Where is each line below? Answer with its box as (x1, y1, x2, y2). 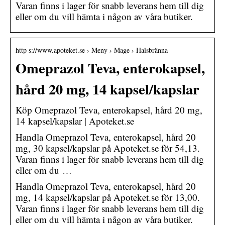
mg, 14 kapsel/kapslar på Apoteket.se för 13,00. (16, 190, 200, 203)
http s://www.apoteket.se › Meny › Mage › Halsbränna (16, 45, 168, 55)
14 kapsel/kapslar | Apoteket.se (16, 114, 134, 127)
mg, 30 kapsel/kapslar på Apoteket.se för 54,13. (16, 141, 200, 154)
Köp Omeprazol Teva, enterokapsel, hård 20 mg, (16, 103, 202, 116)
